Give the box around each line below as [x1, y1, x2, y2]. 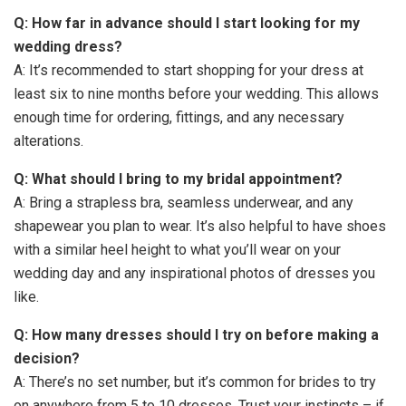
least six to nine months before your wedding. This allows [14, 85, 379, 103]
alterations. [14, 132, 83, 150]
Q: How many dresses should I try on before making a [14, 326, 379, 344]
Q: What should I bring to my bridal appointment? [14, 170, 343, 188]
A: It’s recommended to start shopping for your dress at [14, 62, 363, 80]
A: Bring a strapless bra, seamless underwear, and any [14, 194, 353, 212]
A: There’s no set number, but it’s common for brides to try [14, 373, 376, 391]
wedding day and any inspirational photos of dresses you [14, 265, 375, 283]
